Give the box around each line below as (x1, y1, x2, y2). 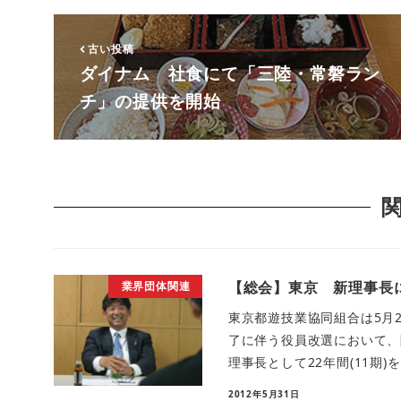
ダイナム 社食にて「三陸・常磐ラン (79, 61, 381, 86)
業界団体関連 (121, 277, 191, 294)
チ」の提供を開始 (79, 89, 221, 114)
